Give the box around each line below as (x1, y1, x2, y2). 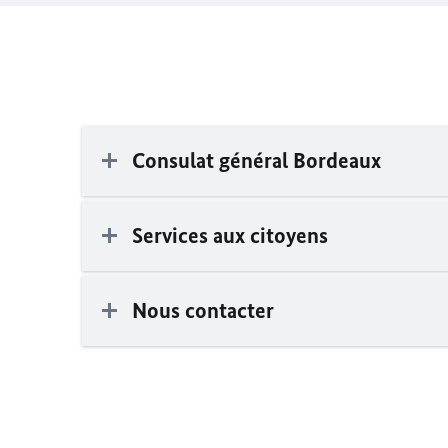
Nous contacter (132, 297, 274, 324)
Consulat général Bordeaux (132, 147, 381, 174)
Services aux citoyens (132, 222, 328, 249)
